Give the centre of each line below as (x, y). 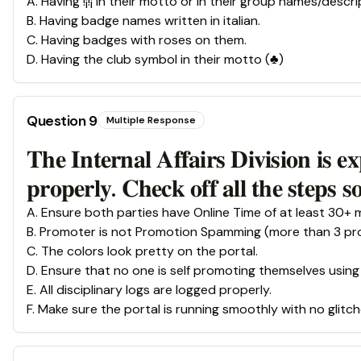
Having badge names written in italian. (150, 21)
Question (58, 121)
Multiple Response (151, 120)
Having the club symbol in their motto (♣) (162, 60)
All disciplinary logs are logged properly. (156, 290)
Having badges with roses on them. (144, 40)
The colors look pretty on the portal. (149, 251)
